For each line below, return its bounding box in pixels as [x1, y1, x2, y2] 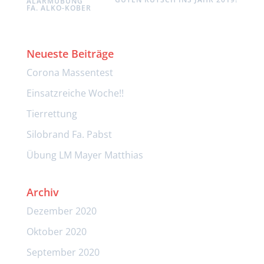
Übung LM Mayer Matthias [26, 148, 143, 161]
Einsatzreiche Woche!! [26, 86, 124, 100]
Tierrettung [26, 107, 77, 120]
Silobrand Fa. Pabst [26, 127, 112, 141]
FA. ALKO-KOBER [26, 2, 91, 13]
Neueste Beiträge [26, 46, 114, 61]
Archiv [26, 184, 59, 199]
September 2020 [26, 245, 100, 259]
